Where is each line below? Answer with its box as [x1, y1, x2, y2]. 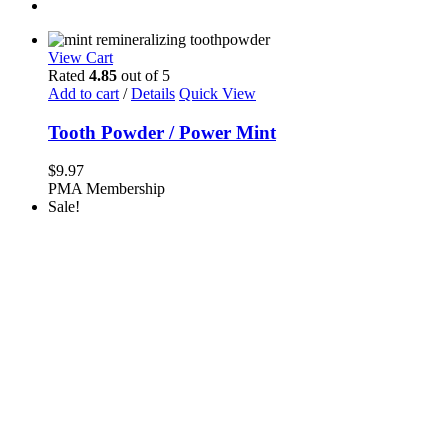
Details [131, 85, 175, 102]
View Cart [48, 49, 113, 66]
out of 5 [117, 67, 170, 84]
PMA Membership [48, 180, 165, 198]
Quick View [179, 85, 256, 102]
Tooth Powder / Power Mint [48, 121, 276, 143]
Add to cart [48, 85, 119, 102]
